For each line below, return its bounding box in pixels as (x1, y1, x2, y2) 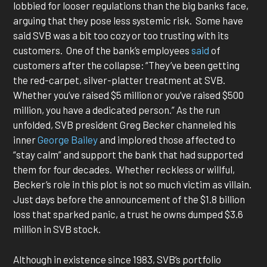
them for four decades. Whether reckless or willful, (13, 163, 235, 176)
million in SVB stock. (13, 223, 103, 235)
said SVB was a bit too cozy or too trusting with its (13, 29, 229, 42)
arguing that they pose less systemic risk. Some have (13, 14, 244, 27)
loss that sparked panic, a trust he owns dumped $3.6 (13, 208, 244, 221)
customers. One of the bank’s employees (13, 44, 192, 57)
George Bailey (38, 133, 98, 146)
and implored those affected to (98, 133, 236, 146)
